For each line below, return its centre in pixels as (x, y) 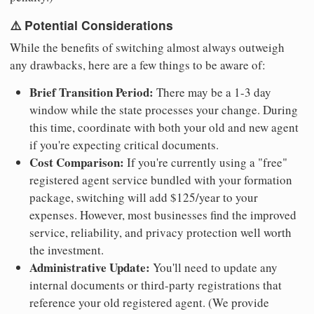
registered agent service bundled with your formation (161, 179)
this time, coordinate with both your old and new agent (164, 127)
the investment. (67, 250)
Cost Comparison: (77, 162)
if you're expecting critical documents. (124, 144)
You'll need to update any (214, 267)
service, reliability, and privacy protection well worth (161, 232)
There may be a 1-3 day (212, 92)
